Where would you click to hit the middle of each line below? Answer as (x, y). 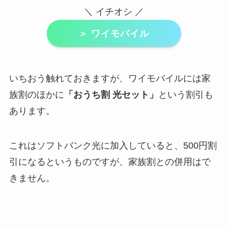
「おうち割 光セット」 (111, 95)
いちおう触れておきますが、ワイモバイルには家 (110, 79)
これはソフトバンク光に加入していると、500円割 (113, 145)
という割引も (186, 95)
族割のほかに (36, 95)
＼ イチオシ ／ (114, 12)
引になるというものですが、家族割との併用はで (110, 162)
